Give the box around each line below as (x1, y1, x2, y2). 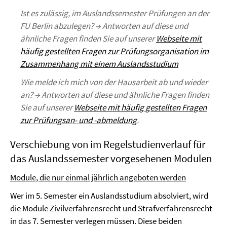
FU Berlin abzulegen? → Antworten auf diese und (20, 20, 188, 31)
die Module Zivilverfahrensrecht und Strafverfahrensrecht (10, 203, 212, 214)
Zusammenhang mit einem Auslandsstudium (20, 58, 178, 69)
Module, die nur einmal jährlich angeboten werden (10, 172, 186, 183)
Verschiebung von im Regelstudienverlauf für (10, 137, 205, 151)
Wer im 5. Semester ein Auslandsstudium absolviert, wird (10, 190, 208, 201)
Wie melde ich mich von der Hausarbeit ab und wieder (20, 77, 208, 88)
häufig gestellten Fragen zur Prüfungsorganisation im (20, 46, 209, 57)
